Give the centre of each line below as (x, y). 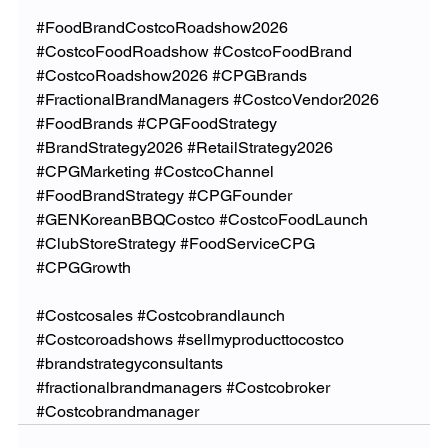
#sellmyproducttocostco (260, 339)
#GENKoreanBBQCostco (125, 219)
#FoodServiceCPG (247, 243)
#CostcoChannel (213, 171)
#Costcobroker (277, 387)
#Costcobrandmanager (117, 411)
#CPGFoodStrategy (206, 123)
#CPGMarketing (92, 171)
